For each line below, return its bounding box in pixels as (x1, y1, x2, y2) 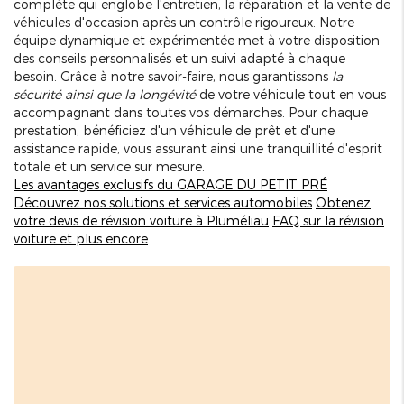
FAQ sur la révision (272, 213, 384, 229)
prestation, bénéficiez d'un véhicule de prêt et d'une (14, 123, 335, 139)
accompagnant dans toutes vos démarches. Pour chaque (14, 105, 368, 121)
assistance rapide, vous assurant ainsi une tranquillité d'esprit (14, 141, 382, 157)
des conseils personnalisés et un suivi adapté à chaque (14, 50, 345, 67)
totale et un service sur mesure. (14, 159, 205, 175)
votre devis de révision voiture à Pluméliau (14, 213, 269, 229)
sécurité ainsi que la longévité (14, 87, 196, 103)
